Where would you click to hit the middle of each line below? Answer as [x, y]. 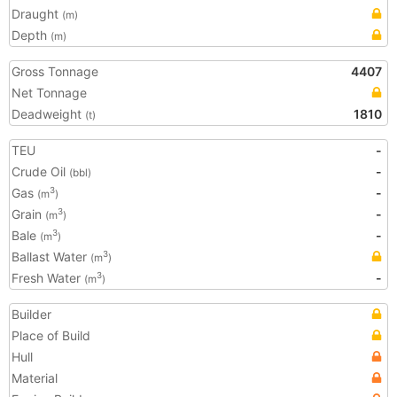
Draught [37, 14]
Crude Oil [40, 171]
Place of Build [51, 335]
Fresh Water [48, 278]
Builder [31, 314]
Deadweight [48, 114]
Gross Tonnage [55, 71]
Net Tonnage [49, 93]
